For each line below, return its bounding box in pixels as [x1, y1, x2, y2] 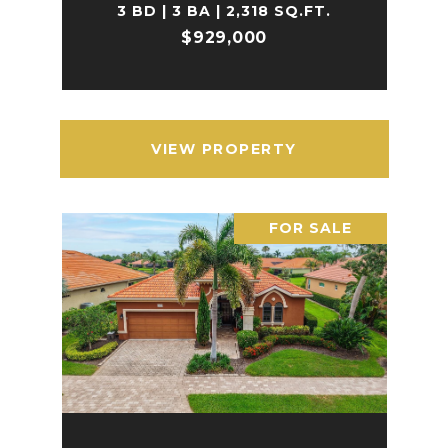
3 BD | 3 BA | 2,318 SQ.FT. [117, 2, 331, 20]
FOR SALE [268, 219, 352, 237]
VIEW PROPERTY [151, 140, 297, 158]
